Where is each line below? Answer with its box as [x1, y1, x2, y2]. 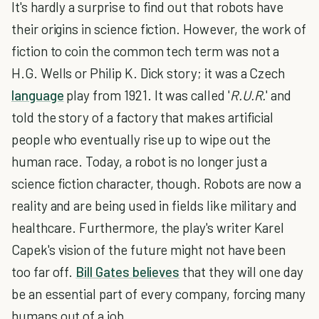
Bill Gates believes [75, 263, 180, 280]
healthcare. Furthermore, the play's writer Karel [11, 219, 285, 236]
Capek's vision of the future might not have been [11, 241, 286, 258]
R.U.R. [229, 87, 266, 103]
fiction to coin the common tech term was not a [11, 43, 280, 59]
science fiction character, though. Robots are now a [11, 175, 302, 192]
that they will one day [179, 263, 303, 280]
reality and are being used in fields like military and [11, 197, 297, 214]
